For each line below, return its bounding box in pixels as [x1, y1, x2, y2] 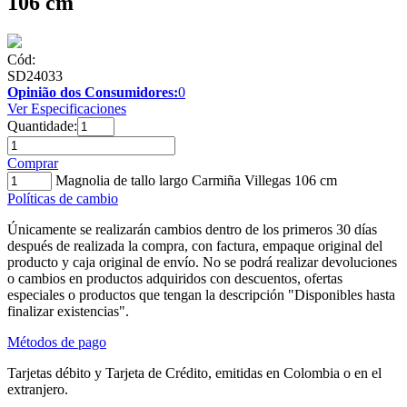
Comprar [7, 154, 58, 171]
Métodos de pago [7, 333, 106, 350]
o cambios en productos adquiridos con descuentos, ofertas [7, 270, 342, 286]
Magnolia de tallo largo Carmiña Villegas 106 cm [55, 172, 337, 188]
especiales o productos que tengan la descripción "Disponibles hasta [7, 286, 395, 303]
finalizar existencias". [7, 303, 129, 319]
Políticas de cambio [7, 190, 118, 206]
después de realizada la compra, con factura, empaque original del [7, 237, 382, 253]
